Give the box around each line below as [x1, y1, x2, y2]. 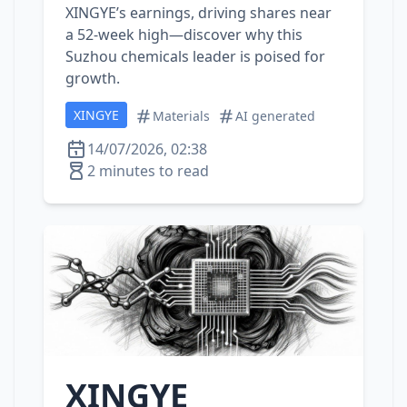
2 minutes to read [87, 161, 209, 181]
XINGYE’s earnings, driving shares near [65, 3, 332, 23]
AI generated [235, 107, 315, 124]
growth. [65, 68, 120, 88]
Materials [153, 107, 210, 124]
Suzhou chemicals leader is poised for [65, 46, 325, 66]
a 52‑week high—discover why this [65, 25, 303, 45]
